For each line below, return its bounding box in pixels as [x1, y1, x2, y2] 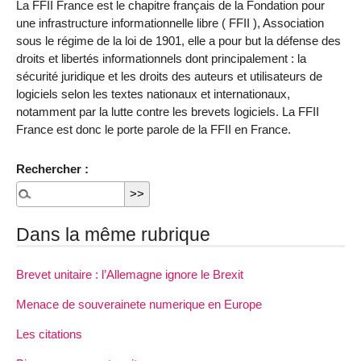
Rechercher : [16, 161, 89, 176]
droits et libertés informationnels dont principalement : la [16, 52, 306, 66]
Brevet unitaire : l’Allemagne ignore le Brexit [16, 267, 243, 281]
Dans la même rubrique [16, 223, 210, 245]
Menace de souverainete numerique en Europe [16, 297, 262, 311]
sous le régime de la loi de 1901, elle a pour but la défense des [16, 34, 341, 48]
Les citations [16, 327, 82, 342]
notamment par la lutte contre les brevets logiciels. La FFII [16, 105, 319, 119]
